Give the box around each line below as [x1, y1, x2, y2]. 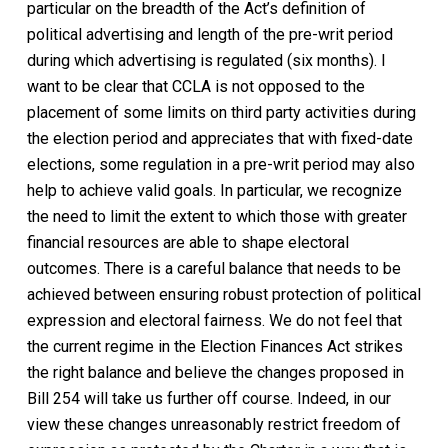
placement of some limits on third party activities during [26, 102, 416, 122]
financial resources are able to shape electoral [26, 232, 349, 252]
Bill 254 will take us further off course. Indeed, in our [26, 388, 391, 408]
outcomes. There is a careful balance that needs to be [26, 258, 401, 278]
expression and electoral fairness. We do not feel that [26, 310, 402, 330]
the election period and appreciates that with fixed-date [26, 128, 413, 148]
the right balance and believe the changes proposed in [26, 362, 404, 382]
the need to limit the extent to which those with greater [26, 206, 407, 226]
